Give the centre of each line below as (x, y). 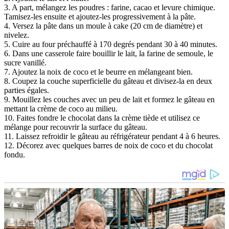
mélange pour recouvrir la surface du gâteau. (76, 127)
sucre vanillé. (25, 62)
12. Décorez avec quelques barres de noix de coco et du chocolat (108, 145)
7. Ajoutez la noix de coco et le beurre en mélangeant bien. (98, 72)
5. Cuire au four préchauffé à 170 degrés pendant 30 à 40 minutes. (111, 44)
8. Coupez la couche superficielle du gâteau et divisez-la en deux (108, 81)
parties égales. (27, 90)
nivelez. (17, 35)
